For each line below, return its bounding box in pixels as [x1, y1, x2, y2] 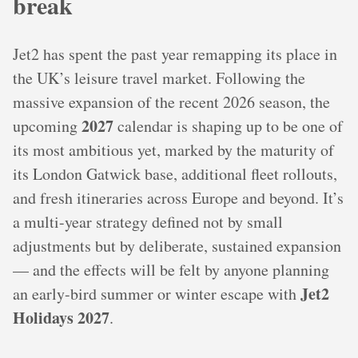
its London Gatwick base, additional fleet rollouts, [13, 163, 337, 185]
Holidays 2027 [13, 306, 109, 330]
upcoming [13, 115, 82, 137]
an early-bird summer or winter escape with [13, 283, 300, 305]
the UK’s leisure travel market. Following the [13, 67, 305, 89]
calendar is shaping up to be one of [113, 115, 343, 137]
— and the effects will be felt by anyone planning [13, 259, 329, 281]
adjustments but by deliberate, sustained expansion [13, 235, 341, 257]
